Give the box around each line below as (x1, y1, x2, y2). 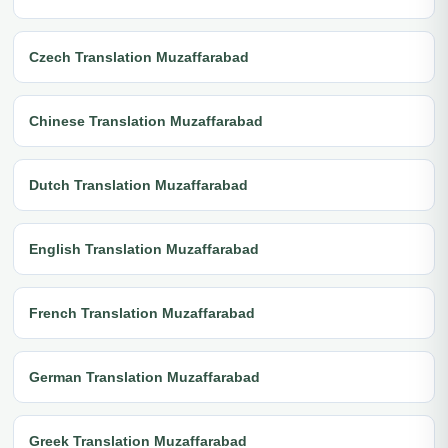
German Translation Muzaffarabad (29, 368, 260, 385)
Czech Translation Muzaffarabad (29, 48, 249, 65)
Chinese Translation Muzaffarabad (29, 112, 263, 129)
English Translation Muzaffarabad (29, 240, 259, 257)
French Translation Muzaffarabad (29, 304, 255, 321)
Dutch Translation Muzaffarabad (29, 176, 248, 193)
